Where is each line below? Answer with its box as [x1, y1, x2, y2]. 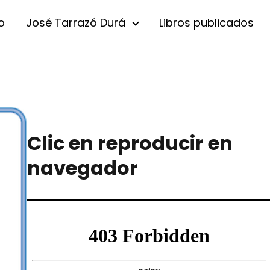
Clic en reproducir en [27, 130, 233, 157]
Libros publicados [159, 15, 254, 30]
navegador [27, 154, 138, 181]
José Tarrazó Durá [26, 15, 125, 30]
